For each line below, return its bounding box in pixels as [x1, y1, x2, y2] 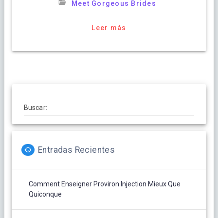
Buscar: [23, 103, 47, 111]
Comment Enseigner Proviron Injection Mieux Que [28, 180, 181, 188]
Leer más [91, 23, 127, 32]
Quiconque [28, 190, 62, 198]
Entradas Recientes [37, 145, 115, 155]
